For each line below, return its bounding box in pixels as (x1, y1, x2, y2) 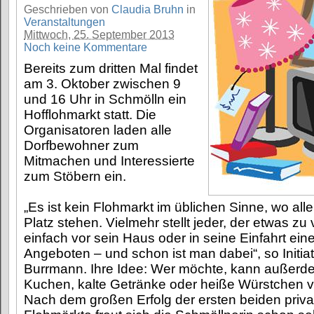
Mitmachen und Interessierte (24, 153, 195, 169)
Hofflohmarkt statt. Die (24, 107, 156, 123)
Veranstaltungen (24, 16, 105, 29)
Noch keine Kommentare (24, 41, 147, 54)
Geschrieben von (24, 4, 111, 16)
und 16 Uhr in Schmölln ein (24, 92, 186, 107)
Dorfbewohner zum (24, 138, 139, 153)
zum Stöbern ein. (24, 169, 126, 184)
